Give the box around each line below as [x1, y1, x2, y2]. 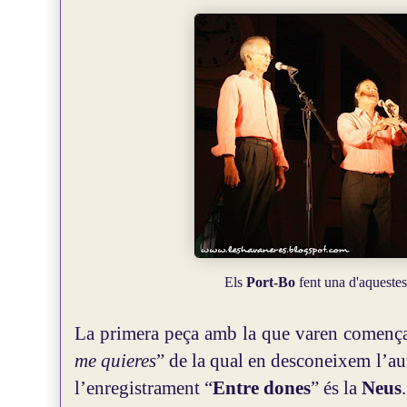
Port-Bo [246, 274, 295, 291]
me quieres [74, 350, 157, 372]
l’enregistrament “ [74, 377, 213, 399]
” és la [311, 377, 362, 399]
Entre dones [213, 377, 311, 399]
